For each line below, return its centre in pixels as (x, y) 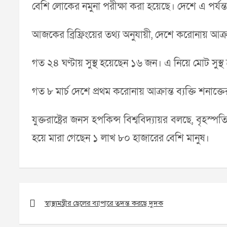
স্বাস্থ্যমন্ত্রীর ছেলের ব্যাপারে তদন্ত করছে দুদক (104, 203)
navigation (46, 204)
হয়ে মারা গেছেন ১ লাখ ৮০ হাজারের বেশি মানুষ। (121, 138)
